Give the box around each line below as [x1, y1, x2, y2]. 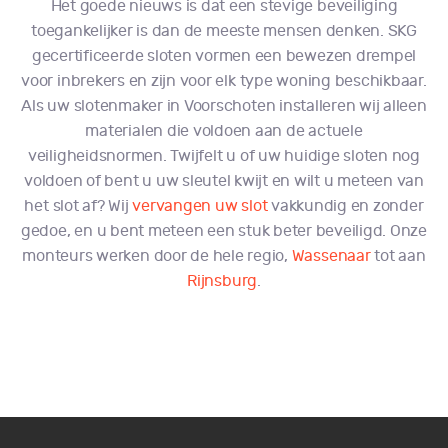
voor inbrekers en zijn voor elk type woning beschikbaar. [21, 72, 427, 90]
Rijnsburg [187, 272, 258, 290]
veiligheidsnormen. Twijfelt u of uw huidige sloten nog [27, 147, 421, 165]
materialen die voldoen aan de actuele [85, 122, 363, 140]
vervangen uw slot [132, 197, 268, 215]
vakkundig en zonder [267, 197, 424, 215]
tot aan [370, 247, 426, 265]
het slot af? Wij [24, 197, 133, 215]
